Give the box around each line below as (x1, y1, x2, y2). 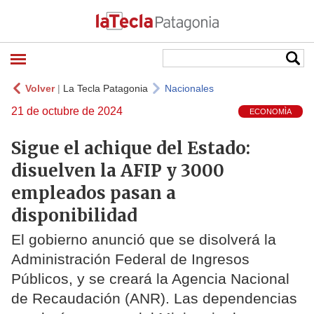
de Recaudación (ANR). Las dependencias (11, 290, 297, 307)
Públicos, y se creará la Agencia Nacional (11, 271, 289, 287)
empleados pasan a (11, 182, 176, 204)
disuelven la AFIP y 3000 (11, 159, 224, 182)
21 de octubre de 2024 (11, 105, 123, 117)
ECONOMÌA (250, 107, 292, 116)
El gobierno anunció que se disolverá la (11, 231, 276, 248)
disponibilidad (11, 204, 137, 226)
